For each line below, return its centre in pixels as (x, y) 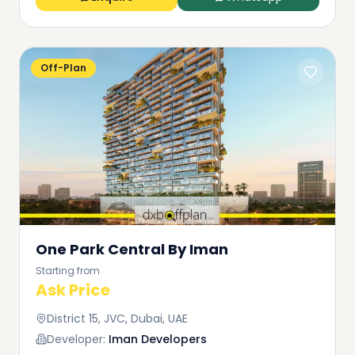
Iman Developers (158, 339)
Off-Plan (63, 68)
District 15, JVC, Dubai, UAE (117, 319)
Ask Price (73, 290)
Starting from (68, 271)
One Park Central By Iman (132, 249)
